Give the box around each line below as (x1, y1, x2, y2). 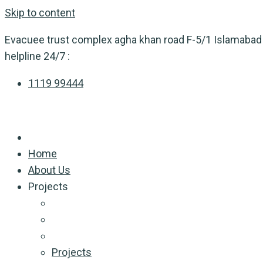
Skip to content (5, 6, 75, 19)
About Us (28, 164, 70, 176)
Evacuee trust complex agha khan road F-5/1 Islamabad (5, 33, 262, 46)
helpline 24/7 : (5, 50, 70, 62)
